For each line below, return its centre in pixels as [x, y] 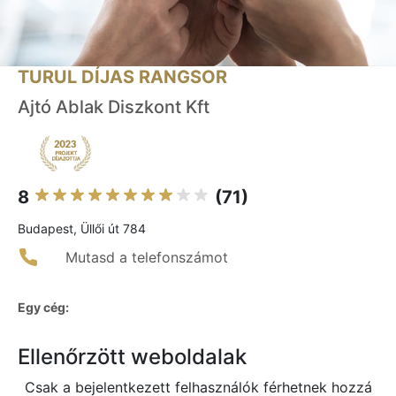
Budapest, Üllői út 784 [82, 229]
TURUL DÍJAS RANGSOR [122, 77]
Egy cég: [43, 308]
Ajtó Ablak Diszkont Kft [114, 107]
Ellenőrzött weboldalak [132, 357]
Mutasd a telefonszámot [147, 258]
